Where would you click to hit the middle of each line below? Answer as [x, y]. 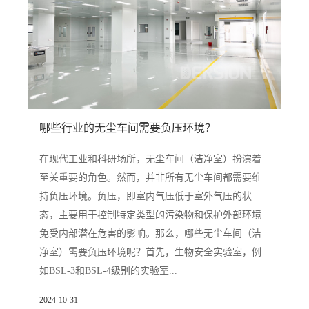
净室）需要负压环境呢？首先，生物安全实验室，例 [150, 252]
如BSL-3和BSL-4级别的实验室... [108, 270]
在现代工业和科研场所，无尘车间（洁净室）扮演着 [150, 159]
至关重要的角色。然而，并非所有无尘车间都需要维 [150, 177]
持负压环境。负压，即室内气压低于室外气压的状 [145, 196]
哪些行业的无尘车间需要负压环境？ [127, 128]
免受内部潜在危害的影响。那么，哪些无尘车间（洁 [150, 233]
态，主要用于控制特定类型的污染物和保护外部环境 [150, 215]
